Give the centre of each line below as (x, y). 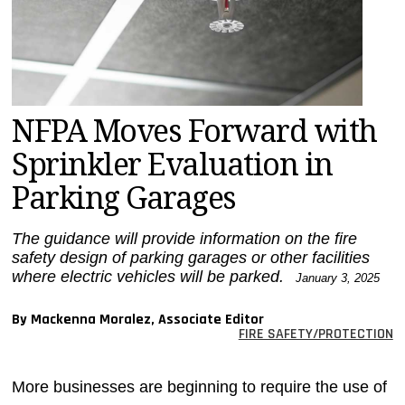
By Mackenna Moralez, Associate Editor (138, 319)
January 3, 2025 (334, 278)
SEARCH (38, 91)
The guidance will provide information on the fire (185, 238)
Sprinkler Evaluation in (172, 164)
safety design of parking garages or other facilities (191, 257)
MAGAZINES (49, 21)
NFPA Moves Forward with (194, 131)
